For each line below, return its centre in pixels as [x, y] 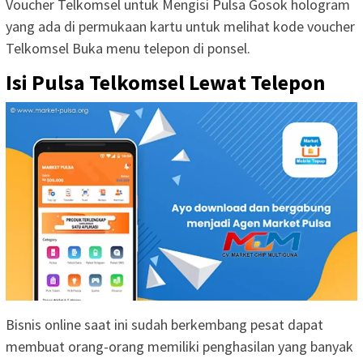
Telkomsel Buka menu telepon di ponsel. [128, 48]
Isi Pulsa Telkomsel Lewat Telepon [165, 82]
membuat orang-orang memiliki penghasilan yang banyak [179, 346]
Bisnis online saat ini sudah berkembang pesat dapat [164, 324]
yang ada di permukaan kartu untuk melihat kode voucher [180, 26]
